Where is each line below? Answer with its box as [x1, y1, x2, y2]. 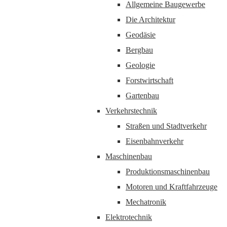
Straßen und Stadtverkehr [126, 122, 207, 130]
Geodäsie [126, 30, 156, 39]
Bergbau [126, 46, 153, 54]
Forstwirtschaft [126, 76, 173, 85]
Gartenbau [126, 91, 159, 100]
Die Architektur [126, 15, 175, 24]
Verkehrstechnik [105, 106, 157, 115]
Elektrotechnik [105, 213, 152, 221]
